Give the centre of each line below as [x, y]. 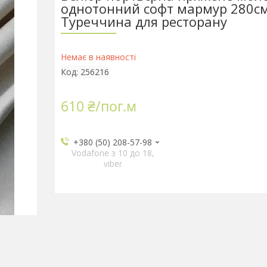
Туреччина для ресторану [144, 21]
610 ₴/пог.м [98, 106]
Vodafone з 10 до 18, [113, 153]
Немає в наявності [98, 57]
